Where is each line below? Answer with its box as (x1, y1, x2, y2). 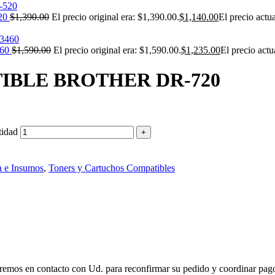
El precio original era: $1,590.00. (53, 45, 181, 55)
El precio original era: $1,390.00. (52, 12, 179, 22)
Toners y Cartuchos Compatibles (48, 162, 175, 173)
